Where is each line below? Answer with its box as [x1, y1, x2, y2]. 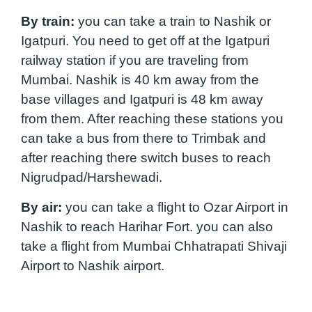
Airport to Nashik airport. [21, 258, 164, 273]
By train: [21, 14, 78, 29]
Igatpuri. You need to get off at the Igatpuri [21, 33, 270, 49]
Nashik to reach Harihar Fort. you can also [21, 219, 273, 234]
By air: [21, 199, 65, 214]
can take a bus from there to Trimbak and [21, 131, 266, 146]
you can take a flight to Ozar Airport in [65, 199, 288, 214]
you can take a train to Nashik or [78, 14, 271, 29]
